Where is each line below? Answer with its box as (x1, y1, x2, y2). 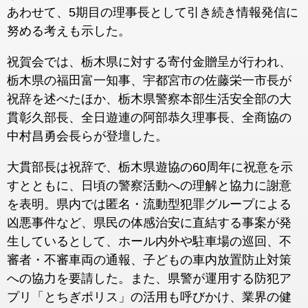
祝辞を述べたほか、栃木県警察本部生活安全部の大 (7, 92, 291, 106)
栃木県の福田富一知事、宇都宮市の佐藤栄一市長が (7, 74, 291, 87)
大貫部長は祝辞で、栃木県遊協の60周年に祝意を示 (7, 160, 293, 174)
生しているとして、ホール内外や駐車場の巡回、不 (7, 234, 291, 248)
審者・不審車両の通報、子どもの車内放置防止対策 (7, 253, 291, 267)
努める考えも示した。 (7, 24, 131, 38)
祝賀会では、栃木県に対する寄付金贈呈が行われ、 (7, 55, 291, 69)
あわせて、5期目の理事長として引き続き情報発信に (7, 5, 298, 19)
